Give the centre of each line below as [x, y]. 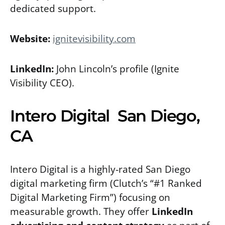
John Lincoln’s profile [102, 68]
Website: [31, 38]
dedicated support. [53, 8]
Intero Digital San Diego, [105, 116]
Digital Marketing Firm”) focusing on [90, 197]
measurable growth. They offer [81, 211]
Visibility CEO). [42, 82]
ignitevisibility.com [94, 38]
